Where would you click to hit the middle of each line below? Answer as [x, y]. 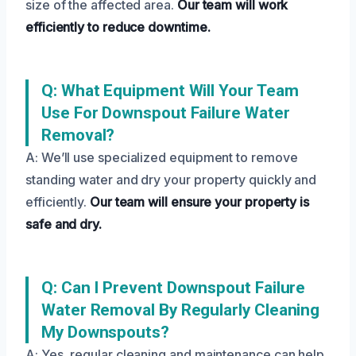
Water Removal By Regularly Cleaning [181, 310]
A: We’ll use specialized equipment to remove [162, 157]
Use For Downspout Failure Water [166, 112]
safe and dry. [64, 224]
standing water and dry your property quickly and [171, 179]
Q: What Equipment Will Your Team [170, 90]
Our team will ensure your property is [199, 201]
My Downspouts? [105, 332]
